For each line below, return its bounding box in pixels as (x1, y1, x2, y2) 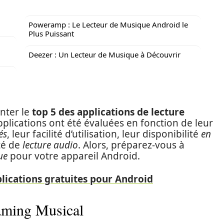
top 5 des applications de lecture (32, 105, 184, 118)
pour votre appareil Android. (7, 149, 140, 162)
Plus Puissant (28, 28, 74, 38)
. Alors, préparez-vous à (78, 138, 184, 151)
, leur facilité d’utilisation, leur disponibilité (7, 127, 201, 140)
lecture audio (22, 138, 78, 151)
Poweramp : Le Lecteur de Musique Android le (28, 19, 188, 29)
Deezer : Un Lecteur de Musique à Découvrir (28, 49, 180, 59)
